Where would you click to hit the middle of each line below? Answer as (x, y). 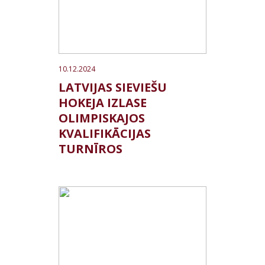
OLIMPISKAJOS (102, 118)
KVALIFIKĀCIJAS (105, 133)
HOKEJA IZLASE (103, 103)
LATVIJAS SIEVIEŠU (113, 87)
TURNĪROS (91, 149)
